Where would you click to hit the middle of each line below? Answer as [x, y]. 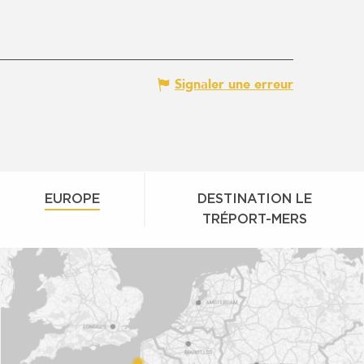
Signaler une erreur [234, 84]
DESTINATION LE [254, 198]
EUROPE [73, 198]
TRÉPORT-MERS [254, 218]
